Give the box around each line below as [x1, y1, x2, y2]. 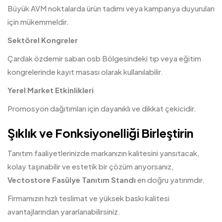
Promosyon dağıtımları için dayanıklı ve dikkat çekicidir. [7, 104, 196, 113]
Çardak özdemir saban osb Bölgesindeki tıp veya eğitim [7, 54, 201, 63]
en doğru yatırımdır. [136, 175, 205, 184]
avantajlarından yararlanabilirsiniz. [7, 207, 120, 216]
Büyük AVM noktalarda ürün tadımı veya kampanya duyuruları [7, 3, 215, 13]
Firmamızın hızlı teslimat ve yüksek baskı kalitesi [7, 193, 169, 203]
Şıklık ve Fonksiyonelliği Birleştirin [7, 125, 193, 140]
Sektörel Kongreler [7, 35, 78, 45]
